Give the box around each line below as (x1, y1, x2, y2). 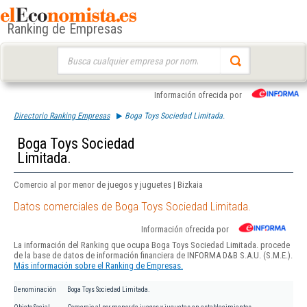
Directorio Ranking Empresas (14, 111, 110, 121)
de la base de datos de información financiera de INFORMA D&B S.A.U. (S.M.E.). (14, 250, 293, 261)
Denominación (14, 286, 56, 294)
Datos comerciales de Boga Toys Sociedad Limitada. (14, 199, 251, 214)
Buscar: (56, 48, 83, 58)
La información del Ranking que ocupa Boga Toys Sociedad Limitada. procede (14, 240, 290, 251)
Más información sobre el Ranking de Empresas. (14, 260, 183, 271)
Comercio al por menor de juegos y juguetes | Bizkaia (14, 180, 203, 190)
